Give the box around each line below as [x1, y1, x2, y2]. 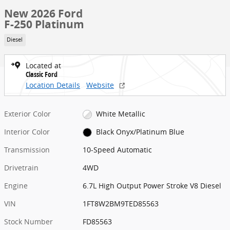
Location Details [26, 80, 80, 90]
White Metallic [95, 108, 145, 119]
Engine [4, 180, 28, 190]
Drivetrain [4, 162, 39, 172]
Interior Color [4, 126, 50, 137]
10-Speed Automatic [83, 144, 152, 155]
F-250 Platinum [4, 17, 84, 32]
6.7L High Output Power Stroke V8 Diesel [83, 180, 222, 190]
